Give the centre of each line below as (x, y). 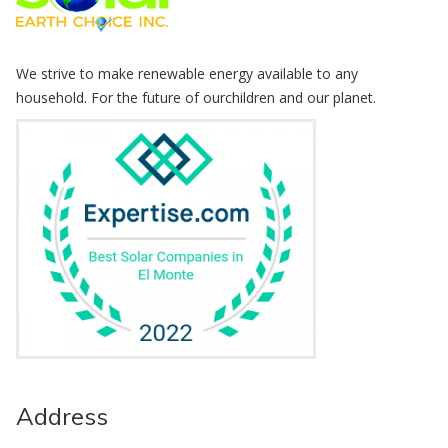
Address (62, 416)
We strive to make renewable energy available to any (187, 74)
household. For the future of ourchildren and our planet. (196, 98)
